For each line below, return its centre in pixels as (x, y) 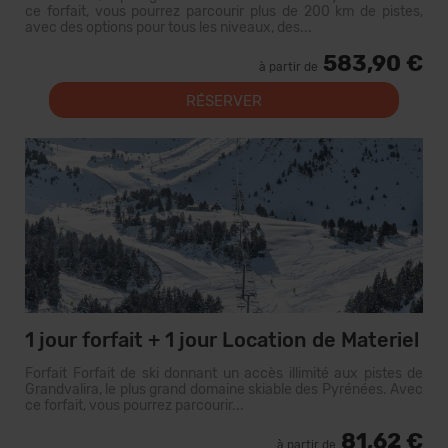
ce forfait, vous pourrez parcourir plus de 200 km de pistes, (224, 11)
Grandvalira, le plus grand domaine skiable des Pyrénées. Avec (224, 389)
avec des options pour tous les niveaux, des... (168, 27)
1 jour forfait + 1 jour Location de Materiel (222, 340)
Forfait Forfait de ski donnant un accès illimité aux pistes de (224, 373)
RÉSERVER (224, 101)
